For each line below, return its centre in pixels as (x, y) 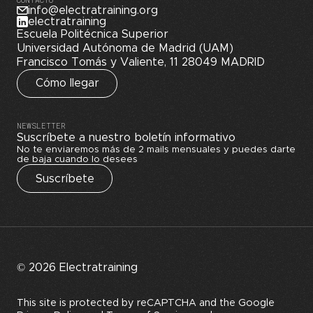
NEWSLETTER (41, 125)
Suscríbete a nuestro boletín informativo (126, 137)
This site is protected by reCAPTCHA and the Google (146, 304)
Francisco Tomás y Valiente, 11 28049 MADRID (141, 62)
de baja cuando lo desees (77, 159)
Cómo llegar (67, 83)
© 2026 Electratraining (77, 268)
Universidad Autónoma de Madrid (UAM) (125, 48)
